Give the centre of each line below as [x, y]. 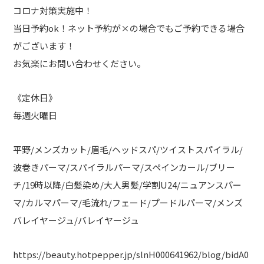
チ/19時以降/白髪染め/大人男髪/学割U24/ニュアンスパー [128, 185]
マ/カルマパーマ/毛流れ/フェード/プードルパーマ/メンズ [128, 202]
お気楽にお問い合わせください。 [80, 63]
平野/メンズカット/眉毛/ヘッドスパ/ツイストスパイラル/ [128, 149]
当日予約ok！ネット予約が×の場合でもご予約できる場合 [129, 28]
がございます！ [44, 46]
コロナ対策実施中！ [53, 10]
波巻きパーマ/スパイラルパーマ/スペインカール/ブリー [124, 167]
